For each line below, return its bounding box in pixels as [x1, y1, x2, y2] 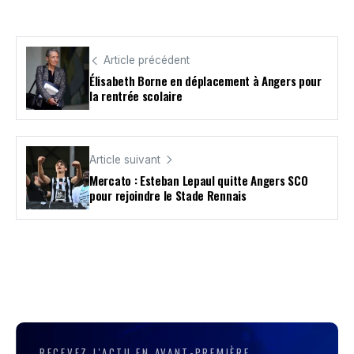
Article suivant [89, 153, 160, 167]
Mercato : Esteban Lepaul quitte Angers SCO [89, 171, 308, 190]
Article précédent [104, 54, 190, 67]
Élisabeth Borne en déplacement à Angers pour [89, 72, 322, 90]
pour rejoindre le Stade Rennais [89, 186, 247, 205]
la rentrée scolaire [89, 87, 183, 105]
